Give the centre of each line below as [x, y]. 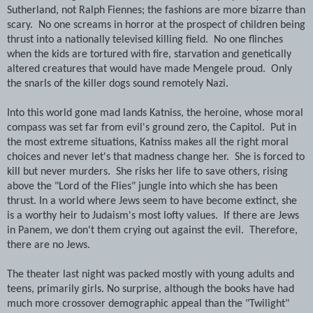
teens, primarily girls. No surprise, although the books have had [151, 289]
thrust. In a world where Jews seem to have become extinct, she [152, 201]
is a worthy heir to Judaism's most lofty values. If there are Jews [153, 216]
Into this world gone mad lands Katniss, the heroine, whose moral [155, 113]
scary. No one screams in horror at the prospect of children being [156, 25]
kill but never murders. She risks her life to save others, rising [147, 172]
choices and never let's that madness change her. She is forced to [156, 157]
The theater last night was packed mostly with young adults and [151, 274]
